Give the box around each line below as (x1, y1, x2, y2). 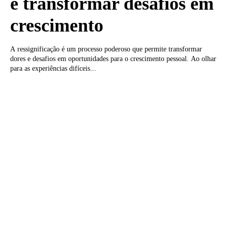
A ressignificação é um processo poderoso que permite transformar (10, 45, 202, 53)
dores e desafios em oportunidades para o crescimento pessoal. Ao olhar (10, 54, 216, 63)
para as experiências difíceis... (10, 64, 96, 72)
